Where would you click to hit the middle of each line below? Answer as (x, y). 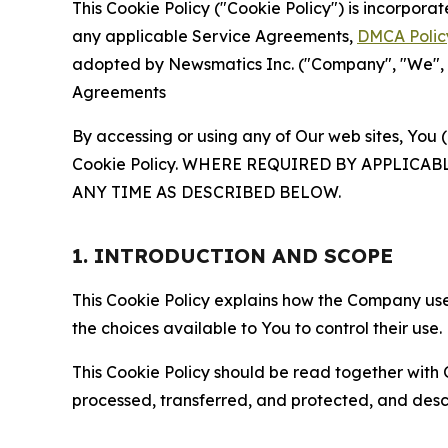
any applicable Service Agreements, (214, 36)
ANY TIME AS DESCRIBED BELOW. (206, 192)
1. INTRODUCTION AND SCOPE (232, 255)
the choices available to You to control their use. (257, 328)
